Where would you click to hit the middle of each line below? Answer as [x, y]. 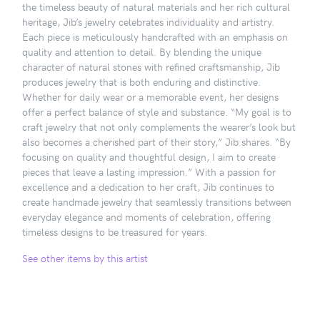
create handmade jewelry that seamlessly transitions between [157, 201]
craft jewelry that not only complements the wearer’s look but [159, 126]
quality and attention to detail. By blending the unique [142, 51]
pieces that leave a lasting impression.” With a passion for [149, 171]
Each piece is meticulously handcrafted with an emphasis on [155, 36]
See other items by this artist [85, 257]
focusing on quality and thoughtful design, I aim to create [149, 156]
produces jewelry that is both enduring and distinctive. [141, 81]
